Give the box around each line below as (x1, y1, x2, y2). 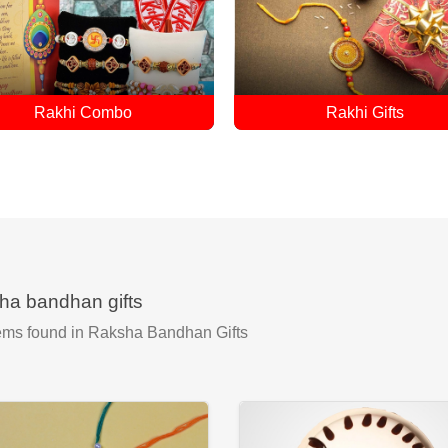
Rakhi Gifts (44, 104, 123, 121)
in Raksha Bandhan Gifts (67, 324, 248, 341)
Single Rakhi (319, 104, 412, 121)
